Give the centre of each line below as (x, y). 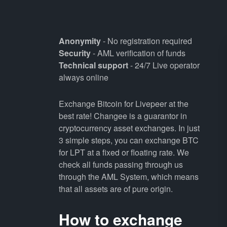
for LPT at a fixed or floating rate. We (124, 152)
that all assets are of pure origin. (116, 189)
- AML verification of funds (138, 53)
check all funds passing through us (121, 164)
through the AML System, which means (128, 177)
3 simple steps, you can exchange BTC (128, 140)
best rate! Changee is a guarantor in (123, 116)
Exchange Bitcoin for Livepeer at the (123, 104)
